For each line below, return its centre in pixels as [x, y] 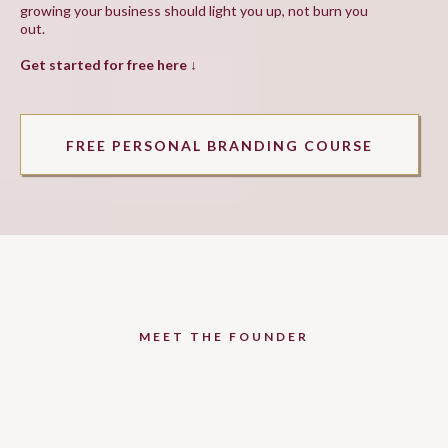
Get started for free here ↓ [108, 64]
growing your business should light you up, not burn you [194, 10]
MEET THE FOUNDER [224, 336]
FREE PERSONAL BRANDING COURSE [219, 145]
